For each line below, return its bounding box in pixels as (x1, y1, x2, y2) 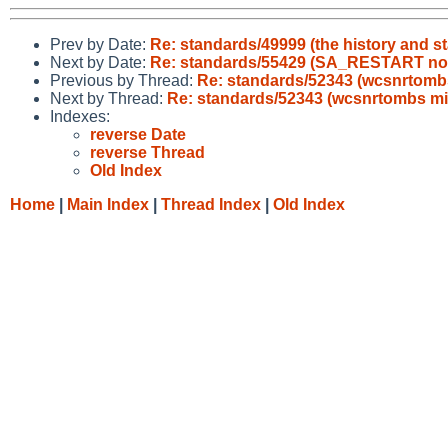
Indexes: (50, 107, 110, 125)
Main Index (67, 195, 149, 213)
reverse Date (90, 125, 186, 143)
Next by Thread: (50, 89, 167, 107)
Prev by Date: (50, 35, 150, 53)
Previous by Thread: (50, 71, 197, 89)
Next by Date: (50, 53, 150, 71)
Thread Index (161, 195, 261, 213)
